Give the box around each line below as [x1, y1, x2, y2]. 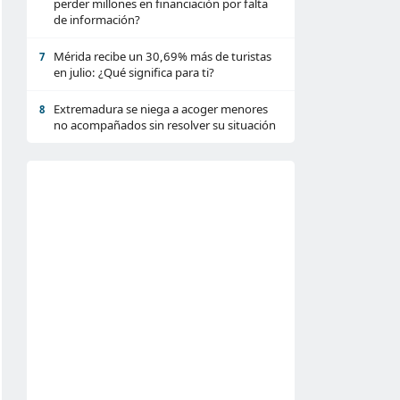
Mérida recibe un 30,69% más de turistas [54, 48, 271, 64]
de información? [54, 12, 140, 28]
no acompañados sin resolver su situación [54, 117, 276, 133]
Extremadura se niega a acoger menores [54, 101, 268, 117]
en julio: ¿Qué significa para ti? [54, 64, 214, 80]
